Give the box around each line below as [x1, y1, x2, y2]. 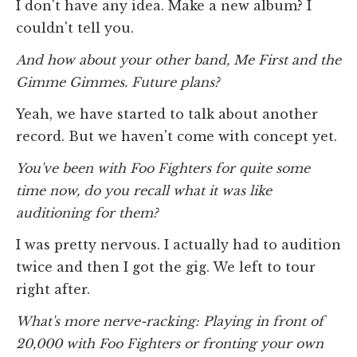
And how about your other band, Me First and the [16, 51, 341, 68]
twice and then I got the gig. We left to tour [16, 258, 316, 275]
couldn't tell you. [16, 19, 134, 36]
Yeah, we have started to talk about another [16, 105, 318, 122]
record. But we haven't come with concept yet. [16, 127, 337, 144]
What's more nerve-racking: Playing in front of [16, 312, 324, 329]
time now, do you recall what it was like [16, 182, 272, 198]
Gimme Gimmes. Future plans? [16, 73, 219, 90]
